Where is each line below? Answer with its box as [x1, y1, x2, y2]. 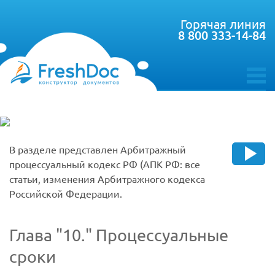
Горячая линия [180, 16, 266, 31]
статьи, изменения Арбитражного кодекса [9, 172, 205, 185]
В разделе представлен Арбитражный [9, 143, 186, 155]
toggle [246, 80, 273, 94]
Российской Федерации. [9, 187, 122, 199]
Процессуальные [92, 225, 228, 246]
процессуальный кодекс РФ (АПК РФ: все [9, 158, 200, 170]
